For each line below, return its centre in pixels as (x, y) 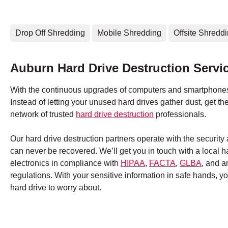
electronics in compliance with (65, 163)
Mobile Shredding (129, 33)
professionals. (180, 114)
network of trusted (43, 114)
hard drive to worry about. (56, 187)
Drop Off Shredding (50, 33)
